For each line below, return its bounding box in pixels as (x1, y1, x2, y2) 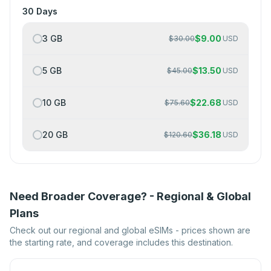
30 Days (22, 6, 57, 17)
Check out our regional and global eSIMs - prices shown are (10, 225, 250, 236)
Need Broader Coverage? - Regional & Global (10, 190, 251, 203)
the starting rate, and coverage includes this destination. (10, 237, 233, 248)
